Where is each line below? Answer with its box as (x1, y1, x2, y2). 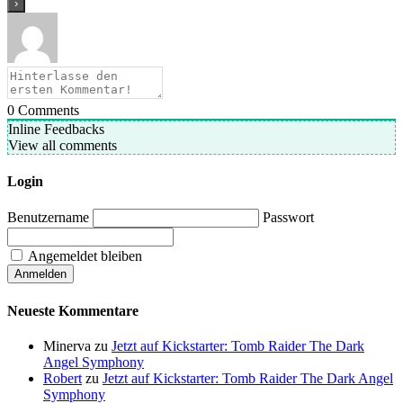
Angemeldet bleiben (25, 248, 142, 264)
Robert (43, 370, 82, 386)
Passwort (263, 210, 314, 226)
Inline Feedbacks (8, 121, 104, 137)
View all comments (8, 137, 117, 153)
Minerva (43, 337, 91, 354)
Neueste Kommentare (7, 302, 139, 318)
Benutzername (7, 210, 89, 226)
